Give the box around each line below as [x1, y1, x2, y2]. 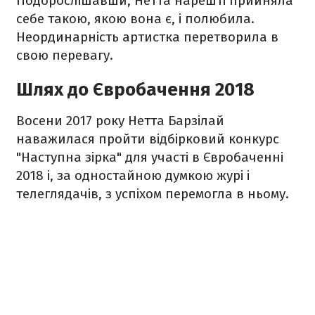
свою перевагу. [16, 47, 113, 64]
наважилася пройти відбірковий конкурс [16, 131, 279, 148]
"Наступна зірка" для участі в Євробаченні [16, 149, 283, 166]
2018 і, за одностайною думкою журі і [16, 167, 250, 184]
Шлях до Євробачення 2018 [16, 79, 255, 101]
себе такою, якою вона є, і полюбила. [16, 11, 255, 27]
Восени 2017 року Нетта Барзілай [16, 112, 224, 129]
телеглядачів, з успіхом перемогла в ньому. [16, 186, 289, 202]
